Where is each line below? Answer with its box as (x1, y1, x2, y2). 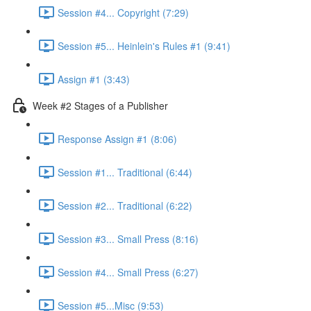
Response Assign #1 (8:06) (58, 131, 177, 146)
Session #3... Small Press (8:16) (58, 231, 199, 246)
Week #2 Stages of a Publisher (33, 98, 168, 112)
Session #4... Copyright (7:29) (58, 5, 189, 19)
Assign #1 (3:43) (58, 72, 130, 86)
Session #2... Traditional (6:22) (58, 198, 192, 212)
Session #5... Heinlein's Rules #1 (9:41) (58, 38, 230, 53)
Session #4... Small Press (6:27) (58, 264, 199, 279)
